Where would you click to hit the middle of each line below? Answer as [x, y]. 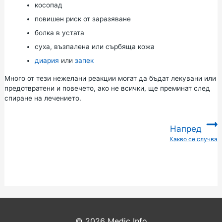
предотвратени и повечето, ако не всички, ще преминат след [107, 88]
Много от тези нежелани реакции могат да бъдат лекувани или [110, 78]
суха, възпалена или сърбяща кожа [94, 46]
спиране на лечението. [43, 98]
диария [47, 60]
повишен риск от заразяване [83, 19]
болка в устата [59, 32]
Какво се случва [194, 139]
